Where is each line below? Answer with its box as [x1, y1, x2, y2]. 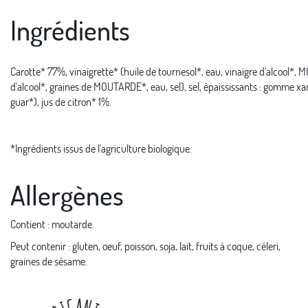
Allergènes [10, 176, 124, 212]
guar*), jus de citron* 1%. [10, 93, 111, 109]
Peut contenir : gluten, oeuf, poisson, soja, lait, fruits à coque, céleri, [10, 238, 280, 253]
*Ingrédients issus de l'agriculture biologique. [10, 140, 192, 155]
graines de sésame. [10, 253, 87, 268]
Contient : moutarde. [10, 216, 94, 231]
